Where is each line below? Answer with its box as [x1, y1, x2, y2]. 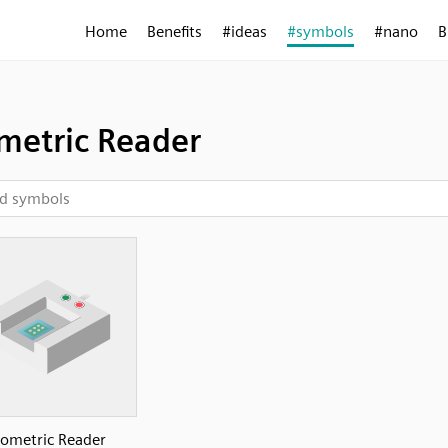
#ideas [222, 22, 267, 41]
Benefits [147, 22, 202, 41]
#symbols [287, 22, 354, 41]
